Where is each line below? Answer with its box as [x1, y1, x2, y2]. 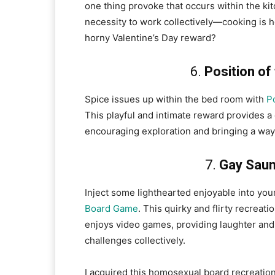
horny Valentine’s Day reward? [85, 32, 216, 44]
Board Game [85, 203, 138, 215]
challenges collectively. [85, 234, 185, 247]
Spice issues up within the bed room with [85, 93, 266, 106]
